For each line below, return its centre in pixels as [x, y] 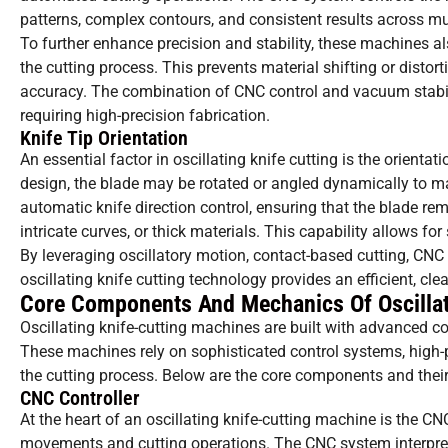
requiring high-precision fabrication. [145, 116]
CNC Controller [80, 398]
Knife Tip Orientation [104, 138]
